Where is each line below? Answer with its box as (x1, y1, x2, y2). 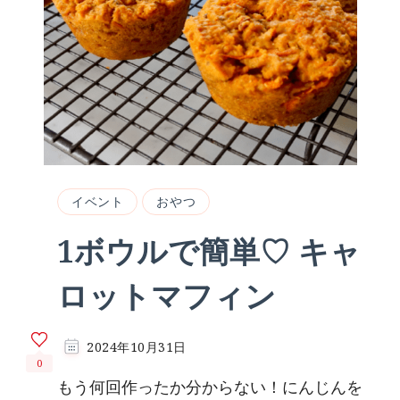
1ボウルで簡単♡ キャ (57, 230, 361, 272)
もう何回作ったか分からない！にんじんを (57, 378, 362, 397)
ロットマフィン (57, 275, 276, 317)
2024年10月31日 (87, 338, 187, 356)
